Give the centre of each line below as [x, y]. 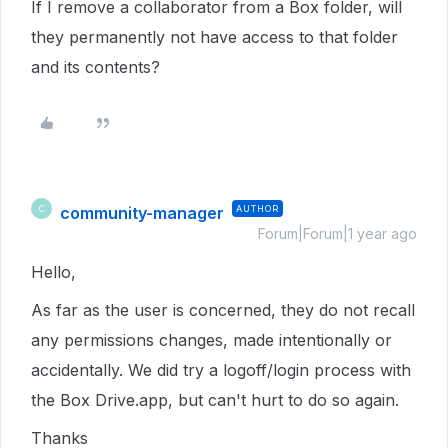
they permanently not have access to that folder [214, 37]
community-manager [142, 213]
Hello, [53, 272]
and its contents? [95, 67]
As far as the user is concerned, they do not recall [223, 310]
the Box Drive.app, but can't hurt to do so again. [215, 400]
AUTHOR [257, 208]
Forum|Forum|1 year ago [337, 233]
